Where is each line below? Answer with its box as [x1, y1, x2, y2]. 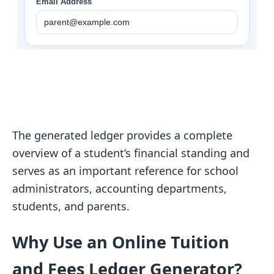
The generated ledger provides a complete [12, 127, 232, 143]
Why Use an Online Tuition [12, 231, 229, 254]
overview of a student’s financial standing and [12, 145, 250, 160]
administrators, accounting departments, [12, 180, 227, 196]
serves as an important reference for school [12, 163, 239, 178]
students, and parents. [12, 198, 130, 213]
